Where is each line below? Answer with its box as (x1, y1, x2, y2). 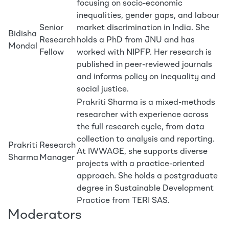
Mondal (8, 42, 37, 51)
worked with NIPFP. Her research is (77, 49, 212, 57)
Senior (39, 24, 63, 33)
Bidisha (8, 30, 37, 39)
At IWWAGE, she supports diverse (77, 148, 208, 156)
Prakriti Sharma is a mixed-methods (77, 99, 215, 107)
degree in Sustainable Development (77, 185, 214, 193)
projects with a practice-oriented (77, 160, 204, 169)
